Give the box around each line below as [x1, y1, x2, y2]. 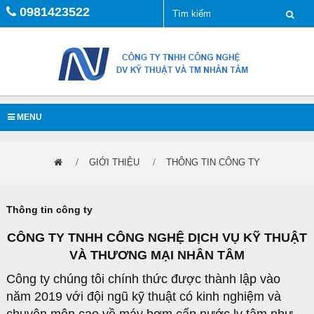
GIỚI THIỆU [89, 157, 139, 168]
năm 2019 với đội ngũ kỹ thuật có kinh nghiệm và [6, 289, 281, 303]
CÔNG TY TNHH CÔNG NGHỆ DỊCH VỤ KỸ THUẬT [7, 231, 307, 245]
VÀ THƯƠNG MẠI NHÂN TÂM [69, 248, 245, 262]
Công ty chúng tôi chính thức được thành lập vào [6, 272, 280, 286]
